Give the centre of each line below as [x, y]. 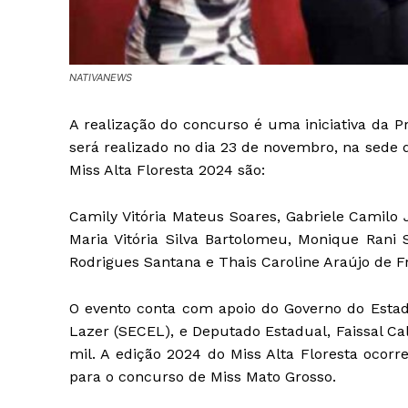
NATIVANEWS [101, 77]
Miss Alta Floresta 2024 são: [167, 169]
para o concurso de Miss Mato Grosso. [203, 376]
